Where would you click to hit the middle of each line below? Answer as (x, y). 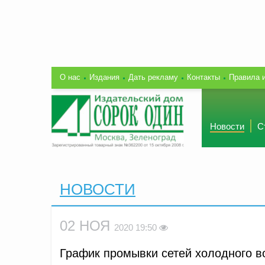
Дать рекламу (153, 77)
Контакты (203, 77)
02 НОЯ (87, 225)
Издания (104, 77)
